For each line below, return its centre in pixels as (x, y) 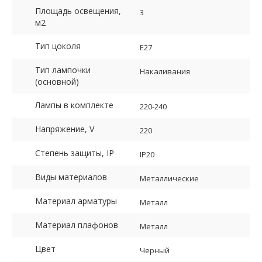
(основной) (57, 82)
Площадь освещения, (78, 11)
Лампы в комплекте (74, 105)
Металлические (169, 179)
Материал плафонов (77, 225)
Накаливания (165, 72)
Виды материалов (71, 177)
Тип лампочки (63, 70)
